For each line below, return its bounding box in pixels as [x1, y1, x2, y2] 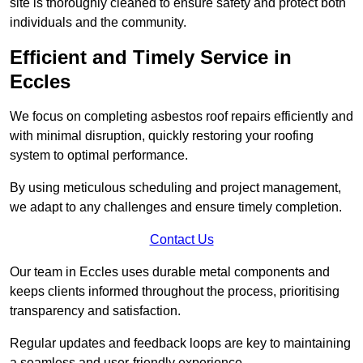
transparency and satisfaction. [10, 303, 181, 318]
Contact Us [149, 232, 214, 246]
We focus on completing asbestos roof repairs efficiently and [10, 109, 353, 123]
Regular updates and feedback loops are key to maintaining [10, 335, 351, 350]
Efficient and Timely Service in [10, 45, 292, 68]
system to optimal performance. [10, 147, 188, 162]
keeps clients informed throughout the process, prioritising [10, 284, 340, 298]
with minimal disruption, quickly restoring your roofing [10, 128, 314, 143]
